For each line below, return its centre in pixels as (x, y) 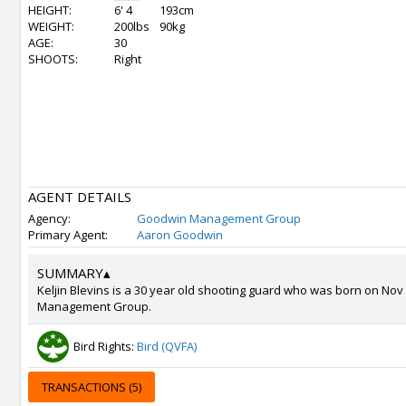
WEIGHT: (51, 26)
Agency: (49, 218)
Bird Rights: (105, 346)
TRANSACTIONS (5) (92, 387)
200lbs (132, 26)
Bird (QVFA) (167, 346)
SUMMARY (70, 273)
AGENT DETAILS (80, 197)
